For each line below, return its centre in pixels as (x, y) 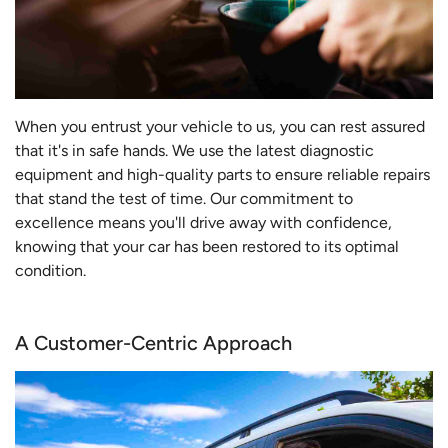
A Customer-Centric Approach (153, 343)
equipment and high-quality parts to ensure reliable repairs (222, 175)
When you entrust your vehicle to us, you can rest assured (220, 127)
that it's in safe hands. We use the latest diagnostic (194, 151)
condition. (50, 271)
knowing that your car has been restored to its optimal (207, 247)
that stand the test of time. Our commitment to (184, 199)
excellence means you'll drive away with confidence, (203, 223)
